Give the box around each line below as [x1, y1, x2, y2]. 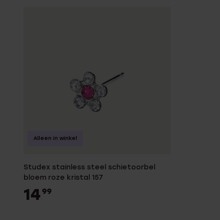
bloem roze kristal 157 [24, 173, 103, 182]
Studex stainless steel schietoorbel [24, 163, 155, 171]
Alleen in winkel [33, 135, 77, 141]
